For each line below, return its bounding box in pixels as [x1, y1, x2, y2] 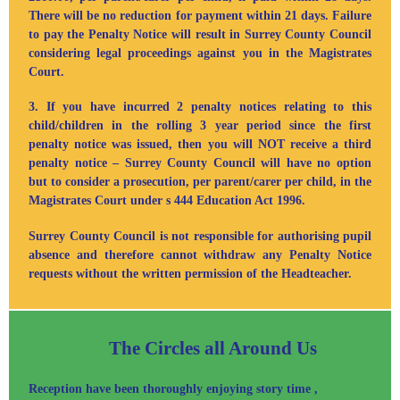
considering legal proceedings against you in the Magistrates [29, 46, 371, 60]
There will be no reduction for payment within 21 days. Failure [29, 8, 371, 22]
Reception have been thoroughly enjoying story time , [29, 381, 318, 396]
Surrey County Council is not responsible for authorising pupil [29, 229, 371, 244]
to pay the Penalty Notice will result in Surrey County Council [29, 27, 371, 41]
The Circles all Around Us [29, 337, 321, 360]
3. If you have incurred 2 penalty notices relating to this [29, 100, 371, 114]
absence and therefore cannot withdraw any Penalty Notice [29, 248, 371, 262]
